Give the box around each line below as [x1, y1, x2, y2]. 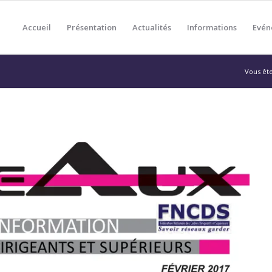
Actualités [132, 22, 171, 33]
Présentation [66, 22, 117, 33]
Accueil [22, 22, 51, 33]
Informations [186, 22, 237, 33]
